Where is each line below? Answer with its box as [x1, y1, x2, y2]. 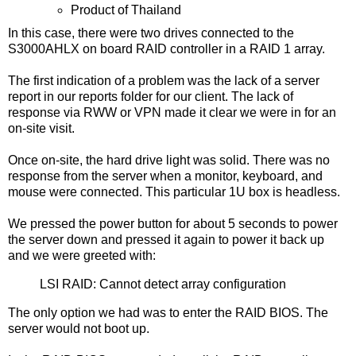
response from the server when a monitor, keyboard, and [8, 169, 323, 184]
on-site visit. [8, 122, 75, 136]
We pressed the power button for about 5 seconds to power [8, 217, 338, 231]
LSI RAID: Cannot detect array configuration [40, 277, 286, 292]
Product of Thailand [71, 3, 182, 17]
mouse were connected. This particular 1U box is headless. [8, 185, 340, 199]
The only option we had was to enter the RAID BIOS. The [8, 305, 328, 319]
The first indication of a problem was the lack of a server [8, 74, 319, 88]
